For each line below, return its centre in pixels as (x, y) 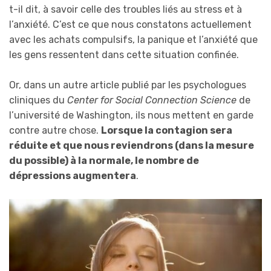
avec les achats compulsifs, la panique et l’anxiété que (133, 39)
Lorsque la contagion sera (167, 131)
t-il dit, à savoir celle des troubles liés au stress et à (126, 9)
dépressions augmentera (73, 176)
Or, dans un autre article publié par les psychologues (128, 85)
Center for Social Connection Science (152, 100)
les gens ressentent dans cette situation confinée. (124, 54)
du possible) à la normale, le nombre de (104, 161)
